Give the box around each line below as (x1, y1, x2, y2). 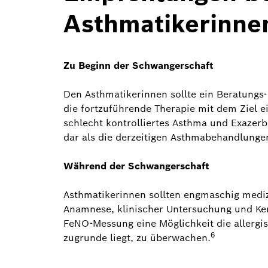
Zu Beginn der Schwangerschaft (63, 59, 214, 72)
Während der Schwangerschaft (63, 159, 209, 172)
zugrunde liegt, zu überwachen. (63, 231, 211, 244)
